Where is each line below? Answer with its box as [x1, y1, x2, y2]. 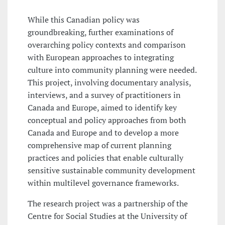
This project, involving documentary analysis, [28, 77, 191, 88]
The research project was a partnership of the [28, 198, 188, 209]
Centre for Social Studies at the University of [28, 210, 187, 222]
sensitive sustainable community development [28, 165, 195, 176]
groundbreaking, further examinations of [28, 27, 173, 38]
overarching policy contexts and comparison [28, 39, 186, 51]
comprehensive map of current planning [28, 140, 171, 151]
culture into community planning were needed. [28, 64, 196, 76]
